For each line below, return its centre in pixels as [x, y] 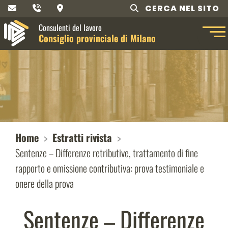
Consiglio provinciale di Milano [97, 38]
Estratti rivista [82, 137]
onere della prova [45, 183]
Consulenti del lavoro [70, 27]
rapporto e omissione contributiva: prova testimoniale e [110, 168]
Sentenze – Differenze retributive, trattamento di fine [107, 153]
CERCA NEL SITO [182, 8]
